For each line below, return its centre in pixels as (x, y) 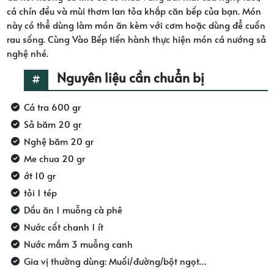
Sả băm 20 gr (52, 124)
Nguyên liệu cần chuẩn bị (130, 77)
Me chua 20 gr (54, 158)
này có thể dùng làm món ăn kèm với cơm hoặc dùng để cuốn (136, 24)
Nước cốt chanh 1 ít (63, 226)
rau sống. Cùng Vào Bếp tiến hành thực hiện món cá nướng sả (136, 39)
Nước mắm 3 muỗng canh (78, 243)
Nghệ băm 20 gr (58, 141)
